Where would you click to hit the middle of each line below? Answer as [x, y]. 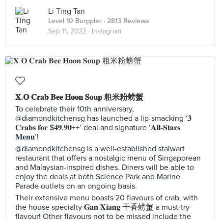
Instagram [107, 31]
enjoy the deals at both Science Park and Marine [98, 177]
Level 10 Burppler [75, 21]
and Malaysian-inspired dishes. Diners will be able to [105, 167]
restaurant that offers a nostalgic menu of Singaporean [108, 158]
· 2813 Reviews [125, 21]
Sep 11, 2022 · [70, 31]
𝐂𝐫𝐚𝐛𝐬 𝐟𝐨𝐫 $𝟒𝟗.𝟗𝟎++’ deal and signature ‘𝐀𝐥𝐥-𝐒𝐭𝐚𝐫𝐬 [98, 128]
